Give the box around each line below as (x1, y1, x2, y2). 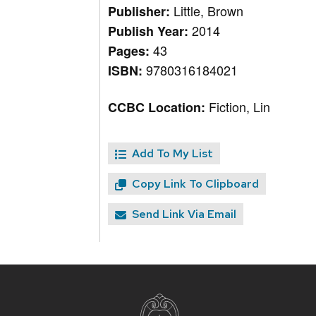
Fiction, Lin (209, 97, 271, 116)
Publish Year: (108, 22, 193, 41)
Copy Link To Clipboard (132, 176, 260, 192)
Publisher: (108, 2, 174, 21)
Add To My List (132, 146, 214, 162)
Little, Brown (174, 1, 244, 20)
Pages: (108, 42, 154, 61)
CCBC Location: (108, 98, 209, 117)
